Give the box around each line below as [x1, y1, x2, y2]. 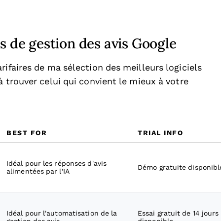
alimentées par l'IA [6, 167, 70, 175]
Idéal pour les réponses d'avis [6, 159, 107, 167]
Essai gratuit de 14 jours [138, 209, 219, 217]
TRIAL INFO [138, 129, 183, 137]
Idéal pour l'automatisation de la [6, 209, 117, 217]
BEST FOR [6, 129, 47, 137]
